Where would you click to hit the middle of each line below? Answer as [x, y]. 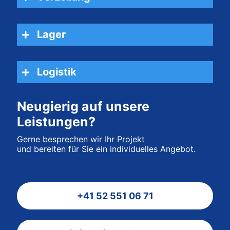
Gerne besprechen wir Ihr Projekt [81, 139]
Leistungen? [56, 122]
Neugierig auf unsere [83, 107]
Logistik [57, 72]
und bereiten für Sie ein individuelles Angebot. [106, 149]
